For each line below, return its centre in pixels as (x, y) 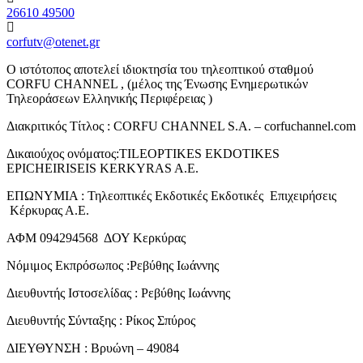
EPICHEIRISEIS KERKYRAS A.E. (102, 169)
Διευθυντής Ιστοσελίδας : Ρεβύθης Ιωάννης (118, 293)
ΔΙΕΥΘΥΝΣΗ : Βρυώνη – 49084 (93, 348)
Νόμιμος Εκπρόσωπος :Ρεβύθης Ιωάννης (113, 266)
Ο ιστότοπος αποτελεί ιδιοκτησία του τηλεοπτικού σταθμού (160, 70)
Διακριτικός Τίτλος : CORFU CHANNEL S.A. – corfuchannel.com (181, 126)
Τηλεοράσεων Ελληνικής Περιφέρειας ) (109, 99)
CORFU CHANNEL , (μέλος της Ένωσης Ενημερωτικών (157, 84)
